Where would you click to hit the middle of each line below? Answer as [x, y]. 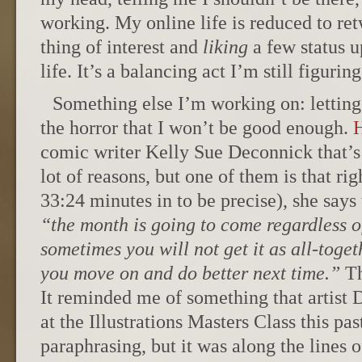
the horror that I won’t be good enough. [197, 128]
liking [225, 47]
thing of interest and [122, 47]
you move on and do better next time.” [190, 273]
